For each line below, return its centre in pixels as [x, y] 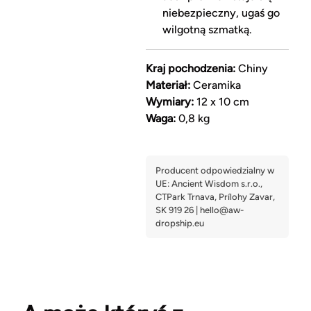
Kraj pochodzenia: [190, 69]
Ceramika [215, 85]
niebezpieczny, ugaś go [221, 13]
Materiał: [168, 85]
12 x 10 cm [221, 102]
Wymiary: [169, 102]
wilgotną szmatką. [207, 30]
